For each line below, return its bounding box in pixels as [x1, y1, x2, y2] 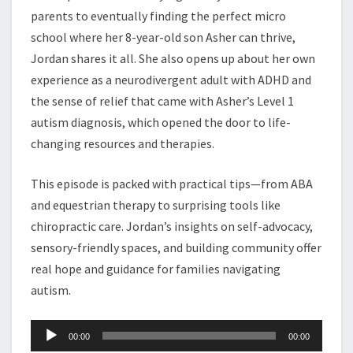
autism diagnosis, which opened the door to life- [31, 114, 291, 130]
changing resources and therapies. [31, 136, 214, 151]
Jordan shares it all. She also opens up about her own [31, 50, 315, 66]
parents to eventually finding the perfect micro [31, 8, 286, 24]
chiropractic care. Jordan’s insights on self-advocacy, [31, 218, 313, 234]
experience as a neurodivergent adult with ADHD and [31, 72, 311, 87]
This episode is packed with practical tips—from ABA [31, 176, 313, 191]
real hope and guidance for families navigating [31, 261, 281, 277]
